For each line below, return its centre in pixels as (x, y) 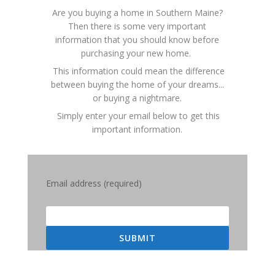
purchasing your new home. (137, 53)
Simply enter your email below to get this (137, 116)
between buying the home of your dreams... (137, 85)
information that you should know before (137, 40)
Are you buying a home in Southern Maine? (137, 13)
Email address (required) (94, 184)
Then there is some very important (137, 26)
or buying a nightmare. (137, 98)
